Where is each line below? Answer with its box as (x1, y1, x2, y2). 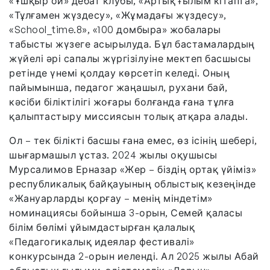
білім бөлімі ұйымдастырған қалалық (9, 221, 195, 233)
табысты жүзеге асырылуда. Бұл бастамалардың (9, 37, 255, 50)
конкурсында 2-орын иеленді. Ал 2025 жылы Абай (9, 250, 259, 262)
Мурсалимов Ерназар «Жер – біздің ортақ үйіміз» (9, 163, 256, 175)
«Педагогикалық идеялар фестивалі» (9, 235, 195, 248)
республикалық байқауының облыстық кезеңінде (9, 177, 256, 190)
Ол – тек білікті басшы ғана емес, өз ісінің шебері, (9, 134, 257, 146)
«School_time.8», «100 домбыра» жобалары (9, 23, 221, 36)
